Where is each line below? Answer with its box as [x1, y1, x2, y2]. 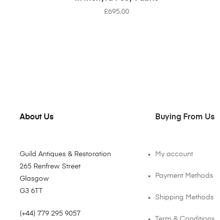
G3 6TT [20, 187, 43, 194]
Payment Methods [155, 172, 214, 179]
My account [155, 150, 193, 158]
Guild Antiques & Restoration [20, 150, 111, 158]
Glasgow [20, 175, 49, 182]
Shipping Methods [155, 193, 214, 201]
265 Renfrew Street [20, 163, 81, 170]
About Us [20, 113, 54, 121]
